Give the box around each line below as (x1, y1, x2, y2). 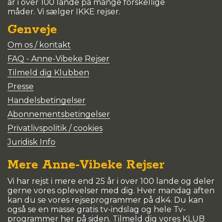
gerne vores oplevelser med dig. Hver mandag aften (7, 185, 215, 195)
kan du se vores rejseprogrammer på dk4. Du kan (7, 195, 203, 205)
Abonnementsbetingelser (7, 109, 110, 119)
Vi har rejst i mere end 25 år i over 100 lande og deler (7, 176, 215, 186)
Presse (7, 81, 34, 91)
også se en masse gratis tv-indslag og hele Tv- (7, 204, 186, 214)
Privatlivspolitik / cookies (7, 123, 103, 133)
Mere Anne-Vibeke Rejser (7, 157, 165, 173)
